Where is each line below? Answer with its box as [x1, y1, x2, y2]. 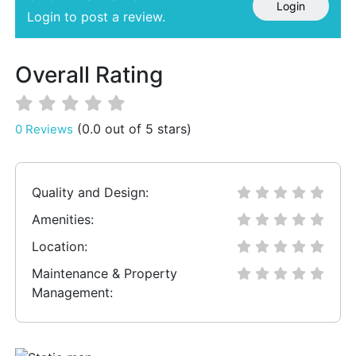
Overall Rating [15, 61, 163, 88]
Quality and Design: [32, 184, 149, 200]
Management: [32, 284, 113, 300]
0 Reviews [15, 122, 73, 137]
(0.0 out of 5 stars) [77, 121, 192, 137]
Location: [32, 238, 87, 254]
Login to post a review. [27, 9, 165, 25]
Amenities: [32, 211, 94, 227]
